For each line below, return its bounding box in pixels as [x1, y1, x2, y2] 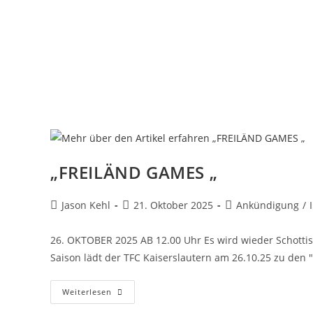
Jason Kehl [61, 198, 110, 212]
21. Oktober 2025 [133, 198, 213, 212]
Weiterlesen [62, 286, 112, 297]
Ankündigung [236, 198, 299, 212]
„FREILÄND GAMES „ [50, 160, 218, 184]
